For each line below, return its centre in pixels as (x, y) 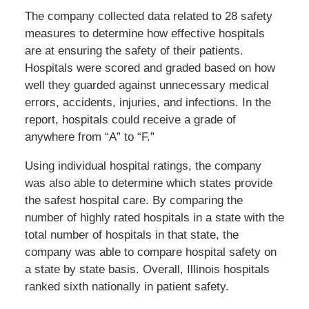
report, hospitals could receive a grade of (130, 120)
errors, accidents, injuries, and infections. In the (148, 103)
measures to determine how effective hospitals (144, 34)
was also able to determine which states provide (148, 183)
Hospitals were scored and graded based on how (150, 68)
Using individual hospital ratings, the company (143, 166)
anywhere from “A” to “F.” (89, 137)
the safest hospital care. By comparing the (133, 201)
